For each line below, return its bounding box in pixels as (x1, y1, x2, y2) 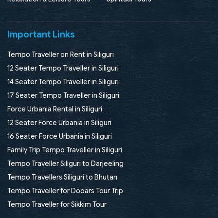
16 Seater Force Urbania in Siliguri (7, 131, 112, 141)
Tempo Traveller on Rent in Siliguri (7, 50, 114, 59)
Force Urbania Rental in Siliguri (7, 104, 102, 113)
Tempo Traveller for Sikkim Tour (7, 200, 107, 209)
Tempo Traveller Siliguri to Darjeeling (7, 159, 124, 168)
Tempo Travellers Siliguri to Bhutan (7, 172, 117, 182)
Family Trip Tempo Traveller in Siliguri (7, 145, 122, 154)
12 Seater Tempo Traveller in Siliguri (7, 63, 119, 73)
